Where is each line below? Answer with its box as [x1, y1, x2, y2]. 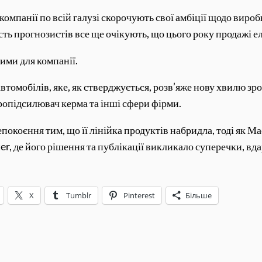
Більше [185, 190, 212, 201]
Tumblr [66, 190, 92, 201]
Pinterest [123, 190, 156, 201]
